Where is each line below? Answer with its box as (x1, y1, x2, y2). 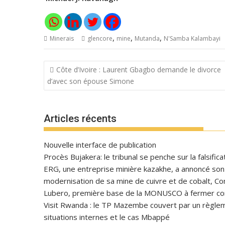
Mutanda (135, 34, 160, 43)
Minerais (50, 34, 74, 43)
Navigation (43, 59, 102, 74)
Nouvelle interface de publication (44, 140, 156, 150)
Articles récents (44, 113, 117, 125)
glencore (87, 34, 113, 43)
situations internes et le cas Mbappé (44, 212, 170, 222)
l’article (43, 85, 83, 100)
